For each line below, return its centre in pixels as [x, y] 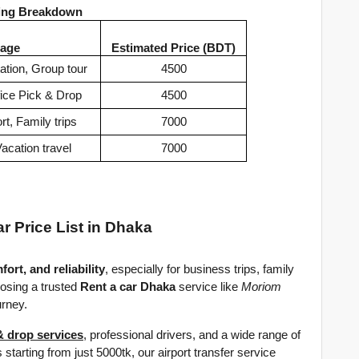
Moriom [261, 286]
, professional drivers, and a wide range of [192, 335]
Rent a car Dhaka [128, 286]
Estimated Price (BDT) [173, 48]
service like [208, 286]
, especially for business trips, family [200, 269]
